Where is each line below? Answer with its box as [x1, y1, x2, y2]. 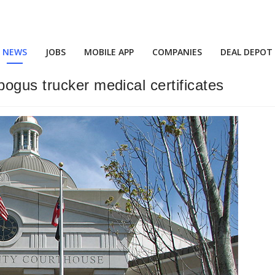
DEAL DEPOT [220, 46, 273, 58]
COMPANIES [152, 46, 202, 58]
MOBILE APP [84, 46, 134, 58]
